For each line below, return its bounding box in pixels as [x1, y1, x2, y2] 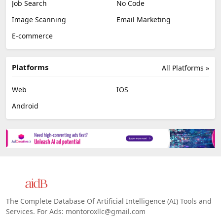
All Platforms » [162, 63, 209, 73]
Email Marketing [116, 14, 171, 24]
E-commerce [12, 31, 53, 40]
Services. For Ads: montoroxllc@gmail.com [6, 206, 146, 216]
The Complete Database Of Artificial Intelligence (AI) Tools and [6, 196, 212, 206]
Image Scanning [12, 14, 66, 24]
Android [12, 101, 38, 110]
